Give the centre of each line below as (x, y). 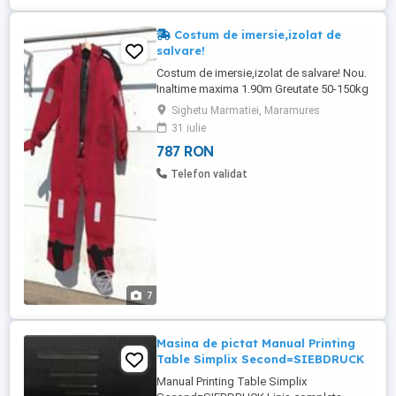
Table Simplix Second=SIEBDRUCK (260, 359)
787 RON (185, 151)
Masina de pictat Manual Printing (256, 343)
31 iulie (189, 128)
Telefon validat (209, 174)
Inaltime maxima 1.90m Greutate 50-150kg (263, 89)
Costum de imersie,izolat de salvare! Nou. (262, 73)
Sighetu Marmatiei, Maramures (246, 110)
